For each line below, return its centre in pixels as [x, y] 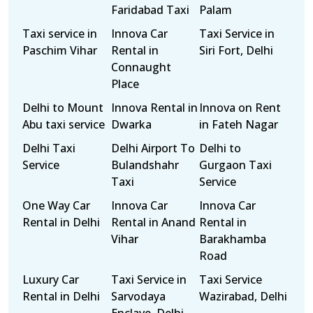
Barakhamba [233, 239]
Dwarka [131, 124]
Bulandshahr [145, 165]
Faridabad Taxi [150, 10]
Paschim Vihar [60, 50]
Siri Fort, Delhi [236, 50]
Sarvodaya [138, 296]
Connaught [141, 67]
